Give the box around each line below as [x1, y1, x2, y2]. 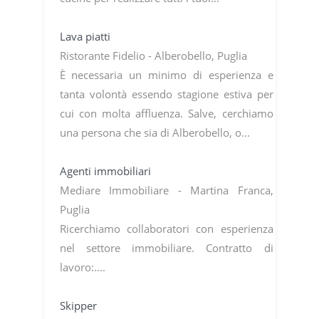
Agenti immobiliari [59, 163, 154, 178]
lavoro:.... [59, 259, 108, 274]
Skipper [59, 298, 100, 313]
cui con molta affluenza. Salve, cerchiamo [59, 105, 273, 120]
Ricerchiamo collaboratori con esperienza [59, 221, 273, 236]
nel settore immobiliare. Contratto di [59, 240, 273, 255]
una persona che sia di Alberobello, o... [59, 125, 253, 140]
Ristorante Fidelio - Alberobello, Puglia [59, 48, 250, 63]
